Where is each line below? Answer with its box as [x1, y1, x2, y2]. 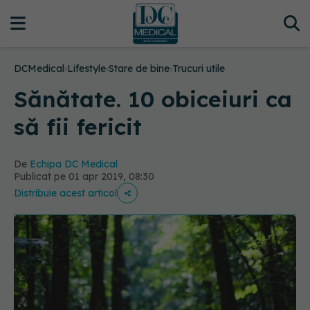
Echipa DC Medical [30, 158, 118, 170]
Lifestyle [67, 62, 106, 75]
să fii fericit [14, 113, 142, 140]
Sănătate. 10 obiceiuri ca [14, 85, 292, 113]
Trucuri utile [172, 62, 225, 75]
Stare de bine [109, 62, 170, 75]
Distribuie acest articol [14, 187, 117, 199]
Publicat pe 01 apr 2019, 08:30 [14, 170, 154, 183]
